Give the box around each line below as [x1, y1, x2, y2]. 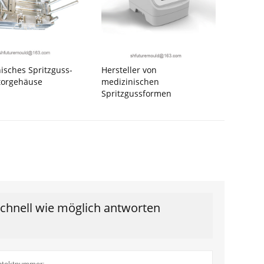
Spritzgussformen [101, 87, 171, 99]
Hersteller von [101, 64, 157, 75]
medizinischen [101, 75, 159, 87]
